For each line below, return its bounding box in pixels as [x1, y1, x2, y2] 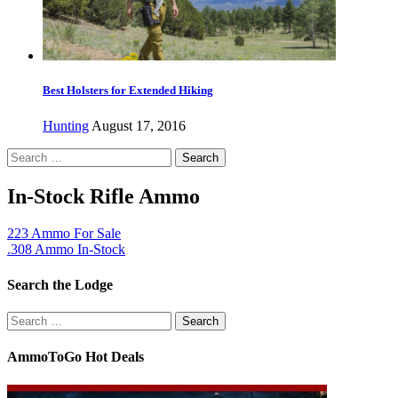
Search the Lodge [7, 276, 113, 292]
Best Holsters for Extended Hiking [43, 84, 213, 98]
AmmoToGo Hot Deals [7, 349, 144, 365]
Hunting [43, 117, 89, 133]
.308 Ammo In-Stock [7, 242, 125, 258]
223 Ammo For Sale [7, 226, 121, 242]
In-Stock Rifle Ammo [7, 184, 200, 208]
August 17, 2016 [92, 117, 186, 133]
